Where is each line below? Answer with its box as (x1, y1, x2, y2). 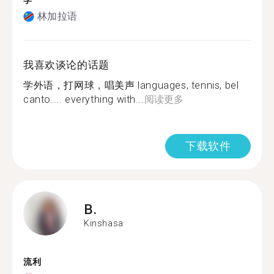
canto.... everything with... (23, 94, 144, 105)
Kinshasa (84, 218, 124, 228)
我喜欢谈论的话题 (23, 59, 109, 71)
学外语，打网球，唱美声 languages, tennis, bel (23, 80, 239, 91)
